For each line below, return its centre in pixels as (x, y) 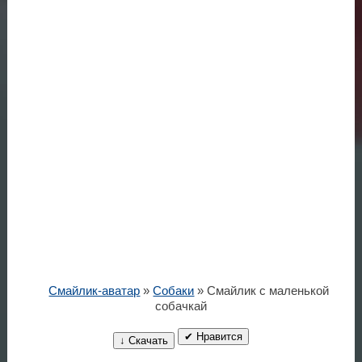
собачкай (181, 306)
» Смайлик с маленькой (262, 290)
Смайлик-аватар (95, 290)
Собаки (174, 290)
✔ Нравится (213, 337)
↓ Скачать (143, 341)
